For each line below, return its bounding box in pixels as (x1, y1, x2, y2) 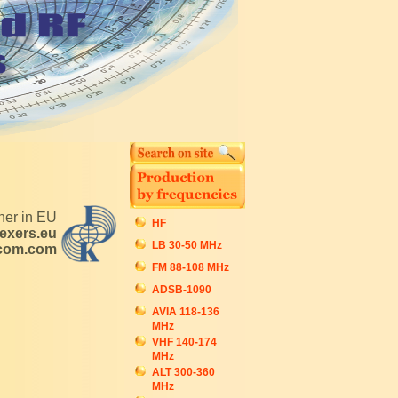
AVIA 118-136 (152, 306, 219, 318)
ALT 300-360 (152, 366, 215, 378)
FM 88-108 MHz (152, 261, 229, 274)
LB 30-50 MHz (152, 239, 222, 251)
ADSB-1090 (152, 283, 211, 296)
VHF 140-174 (152, 336, 217, 348)
